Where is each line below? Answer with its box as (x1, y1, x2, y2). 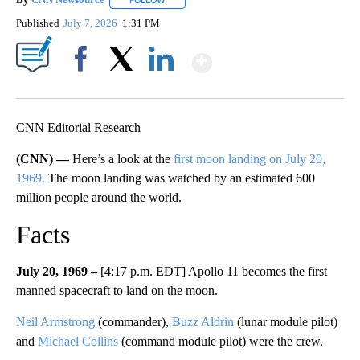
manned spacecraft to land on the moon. (16, 283, 218, 297)
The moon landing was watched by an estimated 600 (45, 170, 315, 185)
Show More (211, 41, 338, 71)
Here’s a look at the (72, 151, 170, 166)
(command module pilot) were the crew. (118, 333, 323, 348)
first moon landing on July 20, (170, 151, 325, 166)
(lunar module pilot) (234, 314, 337, 329)
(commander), (95, 314, 172, 329)
